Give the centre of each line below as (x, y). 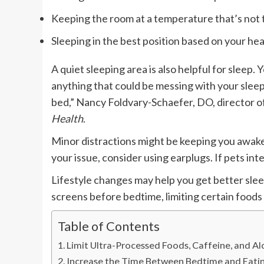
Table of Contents (109, 227)
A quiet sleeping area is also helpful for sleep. (153, 69)
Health (67, 119)
